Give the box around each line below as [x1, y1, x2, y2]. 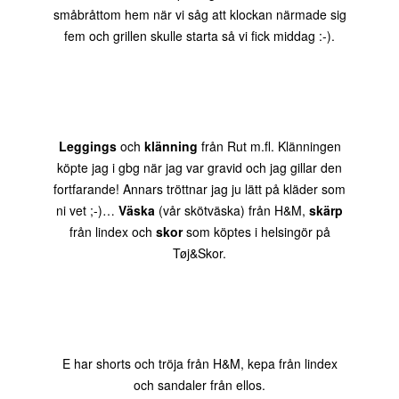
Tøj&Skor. [173, 244, 226, 262]
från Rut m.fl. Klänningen [197, 137, 341, 155]
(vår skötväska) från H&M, [155, 201, 309, 219]
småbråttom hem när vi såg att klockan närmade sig [53, 5, 346, 23]
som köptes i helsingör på [182, 223, 330, 240]
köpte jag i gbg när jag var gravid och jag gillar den [57, 159, 342, 176]
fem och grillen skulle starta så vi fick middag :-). [64, 27, 335, 45]
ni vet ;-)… [56, 201, 118, 219]
